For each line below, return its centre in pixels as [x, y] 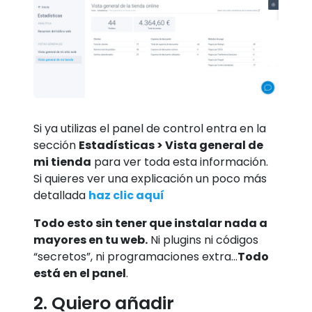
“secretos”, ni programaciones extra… [135, 257]
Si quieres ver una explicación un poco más [150, 179]
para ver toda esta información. [180, 162]
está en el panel [80, 274]
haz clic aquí [126, 196]
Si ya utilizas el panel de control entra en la [150, 129]
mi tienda [62, 162]
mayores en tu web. [91, 240]
